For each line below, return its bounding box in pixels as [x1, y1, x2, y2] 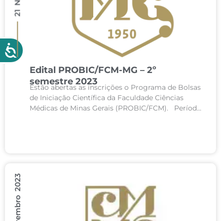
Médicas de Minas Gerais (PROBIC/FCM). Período [30, 104, 201, 112]
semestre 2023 [30, 76, 98, 87]
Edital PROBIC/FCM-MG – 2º [30, 65, 156, 75]
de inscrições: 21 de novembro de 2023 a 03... [30, 114, 182, 123]
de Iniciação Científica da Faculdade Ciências [30, 93, 184, 102]
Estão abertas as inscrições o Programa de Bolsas [30, 83, 201, 92]
